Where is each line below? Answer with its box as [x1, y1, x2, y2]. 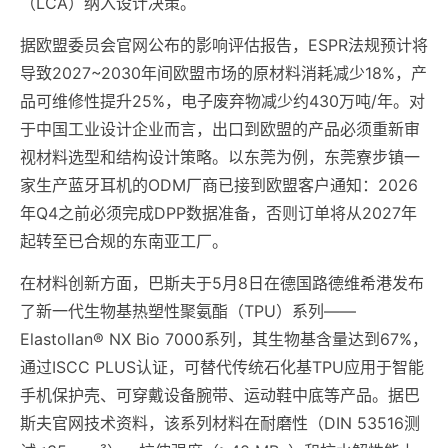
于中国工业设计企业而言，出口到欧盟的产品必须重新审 [20, 119, 420, 140]
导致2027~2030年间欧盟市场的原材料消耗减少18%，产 [20, 63, 427, 84]
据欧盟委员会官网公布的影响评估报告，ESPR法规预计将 [20, 35, 428, 56]
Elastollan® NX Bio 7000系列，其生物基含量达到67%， [20, 329, 428, 350]
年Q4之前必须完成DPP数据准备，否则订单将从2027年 [20, 203, 417, 224]
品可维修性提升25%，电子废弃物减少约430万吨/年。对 [20, 91, 425, 112]
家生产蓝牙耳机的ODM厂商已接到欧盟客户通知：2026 [20, 175, 418, 196]
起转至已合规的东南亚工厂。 [20, 231, 228, 252]
